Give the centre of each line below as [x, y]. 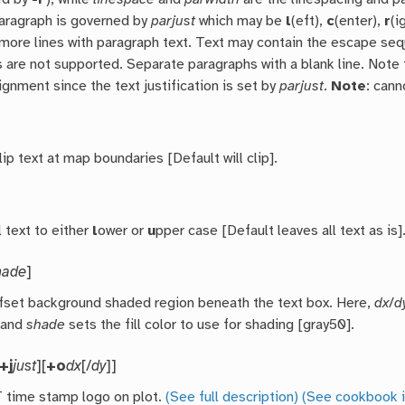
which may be [241, 22]
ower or [123, 231]
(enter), [360, 22]
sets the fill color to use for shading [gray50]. [210, 325]
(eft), [309, 22]
